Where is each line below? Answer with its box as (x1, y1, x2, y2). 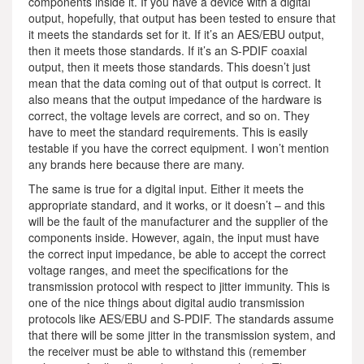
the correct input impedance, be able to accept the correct (28, 245, 326, 262)
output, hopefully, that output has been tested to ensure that (28, 10, 336, 26)
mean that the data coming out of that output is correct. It (28, 75, 321, 91)
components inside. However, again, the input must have (28, 229, 319, 245)
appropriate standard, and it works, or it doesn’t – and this (28, 197, 325, 213)
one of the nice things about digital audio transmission (28, 294, 305, 310)
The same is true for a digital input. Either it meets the (28, 180, 304, 197)
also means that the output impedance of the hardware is (28, 91, 322, 107)
